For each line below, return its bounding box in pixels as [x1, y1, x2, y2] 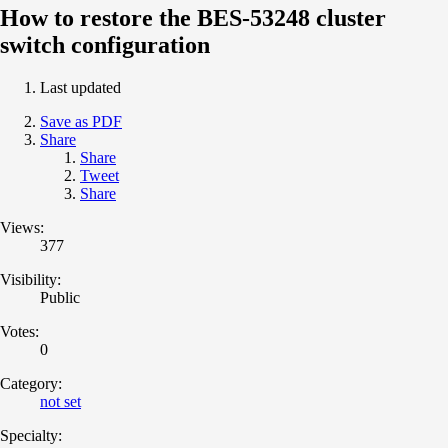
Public [40, 288, 80, 306]
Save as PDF [40, 112, 122, 130]
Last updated [40, 78, 121, 96]
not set [40, 392, 81, 410]
